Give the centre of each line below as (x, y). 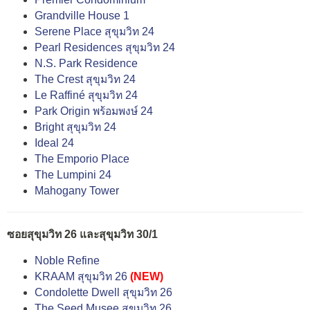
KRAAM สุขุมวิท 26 (81, 277)
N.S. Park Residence (86, 63)
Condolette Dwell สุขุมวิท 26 (103, 293)
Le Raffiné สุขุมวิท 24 (86, 95)
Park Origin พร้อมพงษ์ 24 (94, 111)
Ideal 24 (54, 143)
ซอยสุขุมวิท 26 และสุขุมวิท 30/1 (82, 234)
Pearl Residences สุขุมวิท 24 (105, 47)
